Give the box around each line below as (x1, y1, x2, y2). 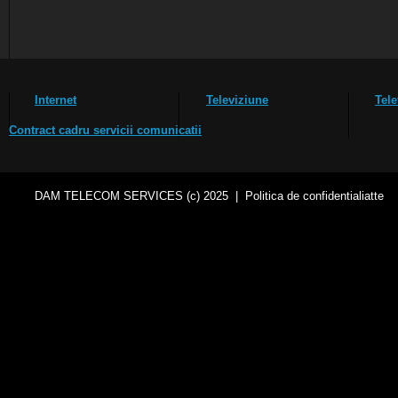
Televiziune (206, 93, 268, 107)
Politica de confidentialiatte (245, 189, 384, 203)
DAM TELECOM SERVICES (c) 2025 (35, 189, 228, 203)
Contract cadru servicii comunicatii (9, 123, 202, 137)
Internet (35, 93, 76, 107)
